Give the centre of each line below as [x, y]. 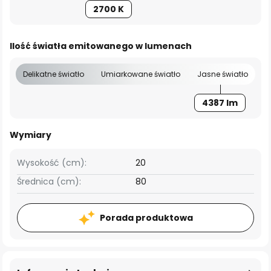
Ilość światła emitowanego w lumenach [101, 46]
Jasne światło [223, 74]
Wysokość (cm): [52, 163]
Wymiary [31, 135]
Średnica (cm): [49, 181]
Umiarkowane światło [141, 74]
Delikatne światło [54, 74]
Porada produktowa [146, 218]
